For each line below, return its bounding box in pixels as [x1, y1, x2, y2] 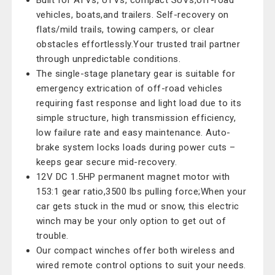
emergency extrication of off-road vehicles [36, 83, 223, 94]
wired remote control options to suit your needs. [36, 260, 246, 271]
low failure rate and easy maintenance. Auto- [36, 127, 231, 138]
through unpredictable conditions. [36, 53, 181, 64]
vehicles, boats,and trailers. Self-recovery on [36, 9, 229, 20]
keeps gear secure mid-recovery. [36, 157, 177, 168]
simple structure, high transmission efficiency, [36, 112, 236, 123]
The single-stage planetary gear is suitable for [36, 68, 236, 79]
